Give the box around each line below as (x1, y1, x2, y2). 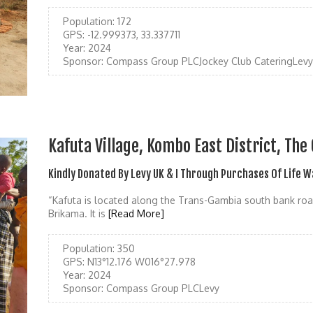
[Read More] (108, 207, 164, 219)
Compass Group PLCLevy (103, 282, 219, 294)
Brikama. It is (48, 207, 108, 219)
